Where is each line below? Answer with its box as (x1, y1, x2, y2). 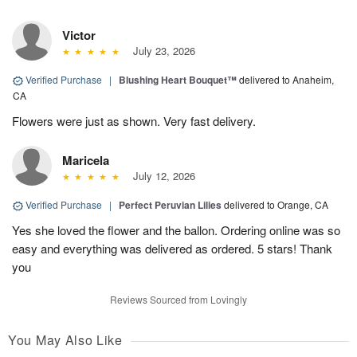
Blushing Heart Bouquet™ (119, 73, 237, 88)
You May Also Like (8, 331, 123, 350)
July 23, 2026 (126, 43, 195, 59)
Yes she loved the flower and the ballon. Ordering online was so (12, 222, 340, 239)
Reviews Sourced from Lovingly (110, 292, 247, 307)
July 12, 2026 (126, 168, 195, 184)
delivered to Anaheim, (239, 73, 334, 87)
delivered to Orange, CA (224, 198, 328, 212)
